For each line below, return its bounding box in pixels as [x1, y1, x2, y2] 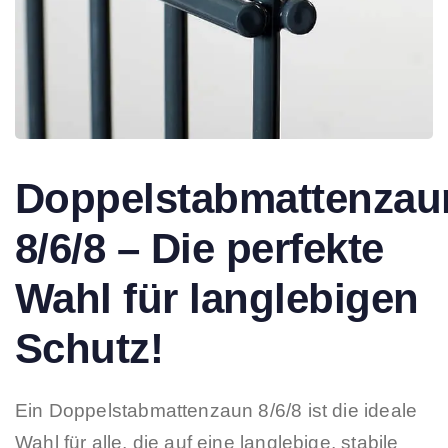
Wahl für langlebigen [15, 274, 419, 322]
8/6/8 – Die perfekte [15, 224, 384, 272]
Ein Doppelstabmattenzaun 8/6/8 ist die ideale [15, 399, 418, 421]
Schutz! [15, 324, 164, 372]
